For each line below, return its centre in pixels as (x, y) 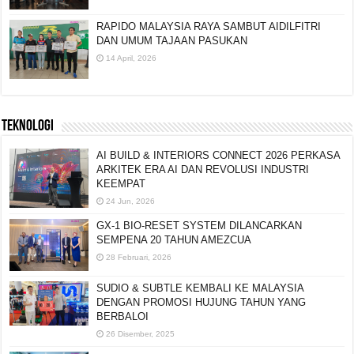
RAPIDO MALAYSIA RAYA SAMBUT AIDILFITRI (209, 26)
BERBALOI (123, 317)
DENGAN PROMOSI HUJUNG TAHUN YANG (201, 303)
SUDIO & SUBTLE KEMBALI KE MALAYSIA (200, 288)
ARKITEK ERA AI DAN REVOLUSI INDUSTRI (203, 169)
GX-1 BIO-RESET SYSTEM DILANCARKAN (200, 225)
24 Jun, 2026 (131, 201)
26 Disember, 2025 (141, 334)
